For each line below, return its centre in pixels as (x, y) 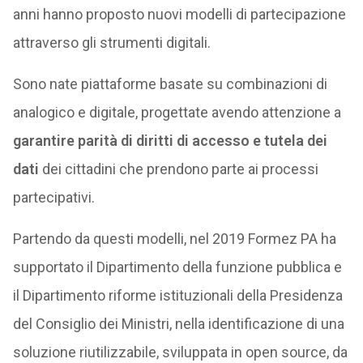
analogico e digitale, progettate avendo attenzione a (177, 112)
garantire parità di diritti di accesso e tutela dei (170, 141)
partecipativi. (53, 197)
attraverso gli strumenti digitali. (111, 43)
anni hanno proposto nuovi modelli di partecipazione (179, 14)
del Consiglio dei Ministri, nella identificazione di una (178, 324)
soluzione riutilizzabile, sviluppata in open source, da (180, 352)
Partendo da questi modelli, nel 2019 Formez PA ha (174, 239)
